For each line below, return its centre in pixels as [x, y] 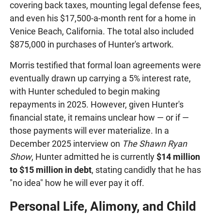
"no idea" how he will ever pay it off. [77, 183]
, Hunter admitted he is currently [94, 157]
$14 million [178, 157]
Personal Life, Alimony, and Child [103, 207]
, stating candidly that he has [146, 170]
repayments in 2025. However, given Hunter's [97, 105]
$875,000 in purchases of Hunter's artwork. [92, 45]
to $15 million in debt [51, 170]
